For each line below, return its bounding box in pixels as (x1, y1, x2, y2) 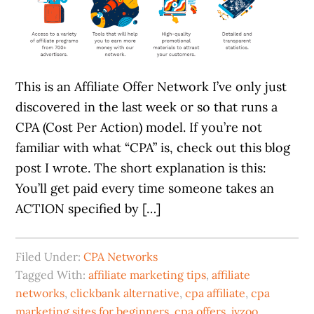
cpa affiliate (185, 286, 246, 301)
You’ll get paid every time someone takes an (15, 180, 275, 197)
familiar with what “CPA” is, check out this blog (15, 139, 291, 156)
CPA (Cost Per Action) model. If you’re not (15, 119, 263, 136)
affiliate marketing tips (88, 268, 207, 282)
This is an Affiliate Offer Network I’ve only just (15, 78, 287, 95)
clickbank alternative (70, 286, 180, 301)
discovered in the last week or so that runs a (15, 99, 278, 116)
